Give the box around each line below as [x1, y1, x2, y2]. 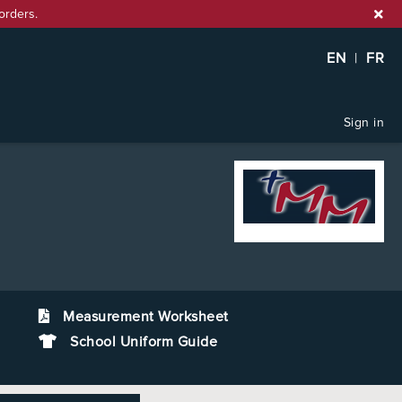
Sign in [343, 115, 384, 130]
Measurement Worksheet [63, 308, 229, 326]
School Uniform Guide [66, 333, 218, 351]
